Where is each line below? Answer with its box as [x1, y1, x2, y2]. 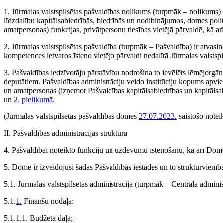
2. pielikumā [14, 95, 53, 104]
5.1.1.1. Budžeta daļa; [4, 214, 73, 222]
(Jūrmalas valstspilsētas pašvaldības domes [4, 112, 139, 120]
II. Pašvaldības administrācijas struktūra [4, 129, 127, 137]
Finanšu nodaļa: [22, 197, 74, 205]
